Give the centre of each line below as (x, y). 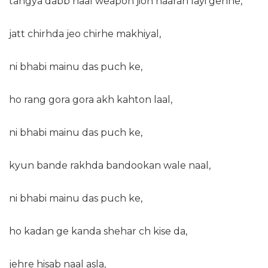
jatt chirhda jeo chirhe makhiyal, (85, 34)
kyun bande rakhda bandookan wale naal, (110, 166)
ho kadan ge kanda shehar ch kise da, (98, 232)
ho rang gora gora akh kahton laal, (91, 100)
